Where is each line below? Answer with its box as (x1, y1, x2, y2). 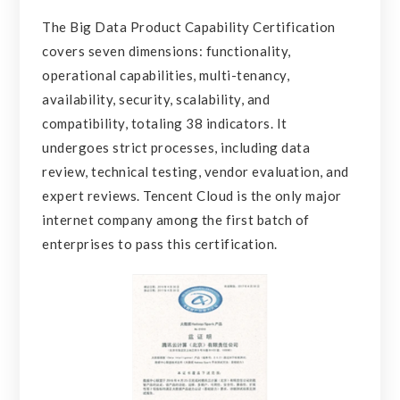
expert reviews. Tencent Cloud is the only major (42, 187, 342, 204)
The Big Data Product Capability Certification (42, 18, 336, 35)
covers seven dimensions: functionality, (42, 42, 291, 59)
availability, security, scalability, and (42, 90, 271, 107)
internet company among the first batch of (42, 211, 310, 228)
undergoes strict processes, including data (42, 138, 311, 155)
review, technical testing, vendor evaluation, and (42, 162, 349, 179)
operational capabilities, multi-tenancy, (42, 66, 290, 83)
